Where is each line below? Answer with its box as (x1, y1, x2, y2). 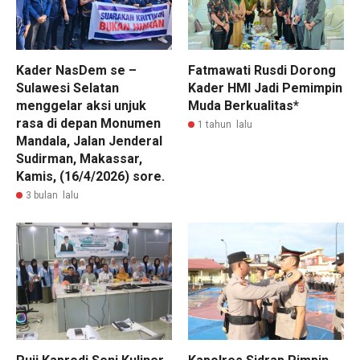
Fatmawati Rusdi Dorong (188, 63, 336, 79)
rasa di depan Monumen (16, 116, 161, 132)
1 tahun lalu (198, 119, 252, 131)
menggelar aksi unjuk (16, 98, 146, 114)
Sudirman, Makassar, (16, 151, 142, 167)
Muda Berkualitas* (188, 98, 299, 114)
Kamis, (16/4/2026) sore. (16, 169, 165, 185)
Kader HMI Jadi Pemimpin (188, 80, 342, 96)
